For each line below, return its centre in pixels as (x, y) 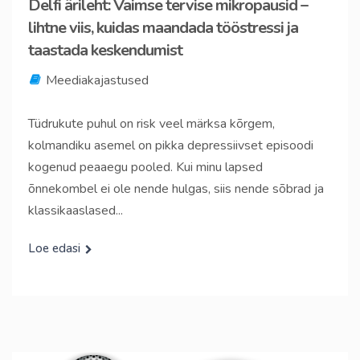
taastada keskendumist (105, 50)
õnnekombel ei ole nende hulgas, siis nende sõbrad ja (176, 189)
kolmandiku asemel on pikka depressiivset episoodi (171, 145)
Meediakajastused (97, 80)
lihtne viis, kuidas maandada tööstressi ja (163, 28)
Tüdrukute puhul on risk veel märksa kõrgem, (151, 124)
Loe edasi (54, 248)
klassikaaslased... (76, 211)
